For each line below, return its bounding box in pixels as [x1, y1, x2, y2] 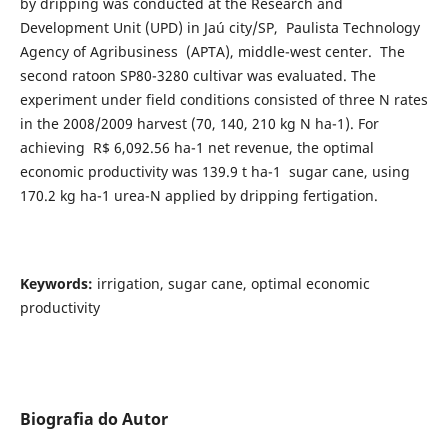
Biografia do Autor [19, 407, 168, 430]
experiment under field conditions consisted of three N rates [19, 89, 428, 109]
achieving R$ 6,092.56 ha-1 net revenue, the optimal [19, 137, 374, 157]
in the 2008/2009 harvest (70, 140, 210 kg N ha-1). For [19, 113, 379, 133]
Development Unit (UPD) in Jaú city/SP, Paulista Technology [19, 17, 420, 37]
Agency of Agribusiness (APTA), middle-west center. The [19, 41, 405, 61]
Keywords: [19, 273, 93, 293]
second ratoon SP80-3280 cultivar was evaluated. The [19, 65, 376, 85]
